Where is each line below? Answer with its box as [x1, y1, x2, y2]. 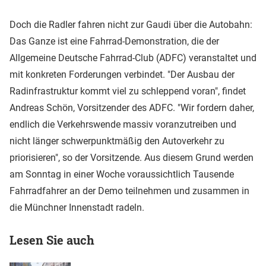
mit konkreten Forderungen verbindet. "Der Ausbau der [9, 68, 235, 80]
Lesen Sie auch [9, 232, 94, 248]
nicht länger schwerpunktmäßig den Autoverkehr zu [9, 135, 224, 147]
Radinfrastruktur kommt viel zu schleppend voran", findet [9, 85, 246, 97]
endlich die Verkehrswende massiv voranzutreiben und [9, 118, 236, 130]
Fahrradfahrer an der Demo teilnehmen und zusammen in [9, 185, 249, 197]
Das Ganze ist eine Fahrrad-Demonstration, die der [9, 35, 219, 47]
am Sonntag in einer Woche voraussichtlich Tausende [9, 168, 234, 180]
